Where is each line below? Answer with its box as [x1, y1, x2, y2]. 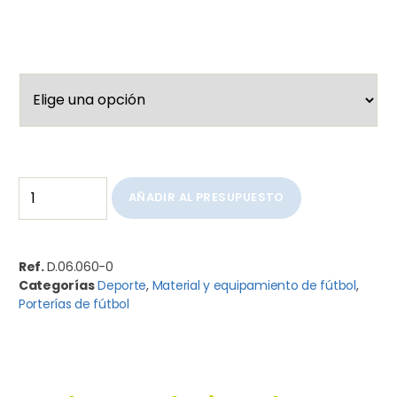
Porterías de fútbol [19, 294, 129, 313]
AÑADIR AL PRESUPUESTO [128, 189, 284, 206]
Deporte [97, 276, 147, 294]
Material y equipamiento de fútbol [152, 276, 356, 294]
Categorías [19, 276, 95, 294]
